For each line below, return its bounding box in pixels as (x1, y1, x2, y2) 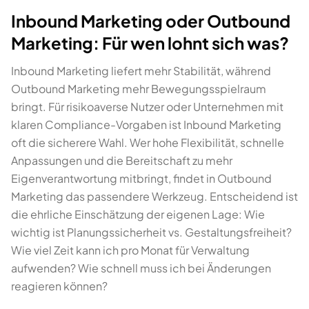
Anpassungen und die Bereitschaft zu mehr (11, 153, 232, 168)
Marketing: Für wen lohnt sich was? (11, 32, 289, 53)
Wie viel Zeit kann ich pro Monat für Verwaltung (11, 243, 250, 257)
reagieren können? (11, 279, 108, 293)
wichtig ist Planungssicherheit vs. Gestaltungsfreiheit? (11, 225, 292, 239)
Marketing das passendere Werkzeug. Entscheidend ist (11, 189, 298, 203)
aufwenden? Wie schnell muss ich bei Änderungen (11, 261, 271, 275)
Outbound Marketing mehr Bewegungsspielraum (11, 81, 266, 96)
